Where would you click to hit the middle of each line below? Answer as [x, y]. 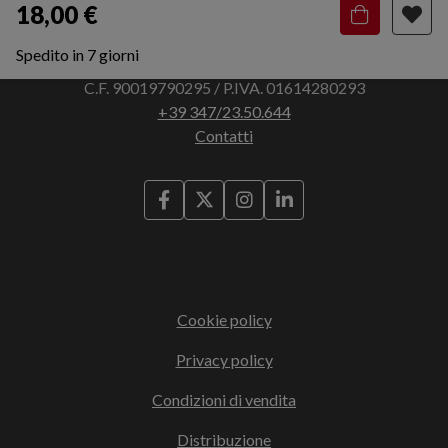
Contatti [224, 135]
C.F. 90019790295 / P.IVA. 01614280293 [224, 87]
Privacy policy [224, 359]
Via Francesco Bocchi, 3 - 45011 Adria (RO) [224, 63]
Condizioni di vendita [224, 399]
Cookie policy [224, 319]
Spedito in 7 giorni [77, 54]
